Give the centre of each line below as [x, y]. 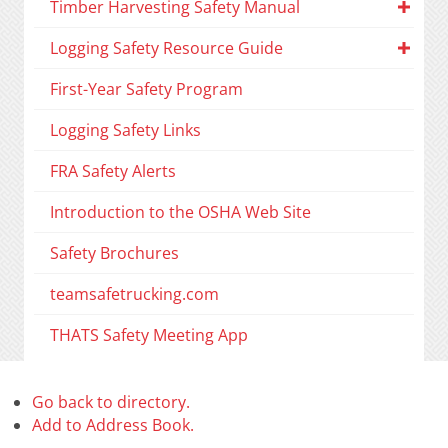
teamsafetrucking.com [134, 294]
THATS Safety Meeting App [149, 335]
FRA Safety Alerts [113, 171]
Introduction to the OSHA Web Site [180, 212]
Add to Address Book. [113, 425]
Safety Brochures [114, 253]
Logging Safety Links [125, 130]
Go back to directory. [111, 402]
